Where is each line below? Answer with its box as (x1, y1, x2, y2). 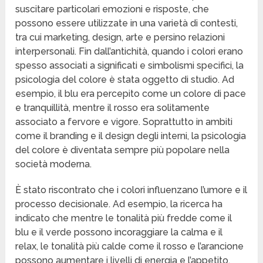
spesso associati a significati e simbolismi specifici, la (15, 60, 244, 72)
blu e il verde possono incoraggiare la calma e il (15, 227, 223, 238)
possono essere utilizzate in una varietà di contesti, (15, 18, 238, 29)
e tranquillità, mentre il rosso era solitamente (15, 102, 210, 114)
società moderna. (15, 159, 92, 170)
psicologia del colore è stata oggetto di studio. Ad (15, 74, 235, 86)
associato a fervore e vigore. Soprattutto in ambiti (15, 116, 233, 128)
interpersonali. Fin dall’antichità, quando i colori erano (15, 46, 244, 58)
